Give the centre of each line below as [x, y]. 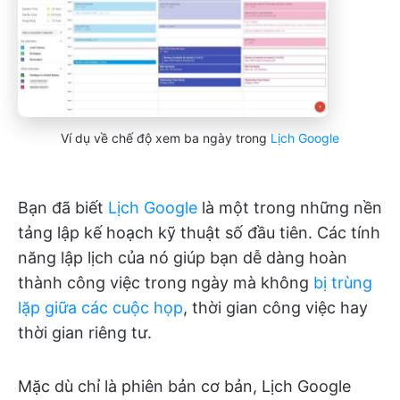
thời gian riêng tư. [85, 332]
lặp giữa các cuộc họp [100, 307]
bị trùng [343, 282]
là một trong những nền [290, 207]
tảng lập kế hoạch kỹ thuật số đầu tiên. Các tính [199, 232]
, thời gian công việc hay [275, 307]
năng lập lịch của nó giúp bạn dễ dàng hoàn [183, 257]
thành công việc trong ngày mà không [166, 282]
